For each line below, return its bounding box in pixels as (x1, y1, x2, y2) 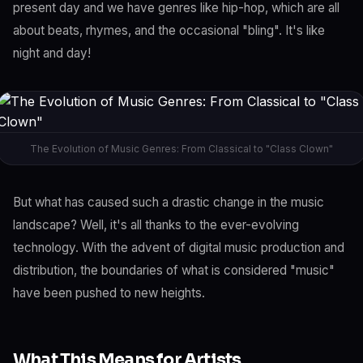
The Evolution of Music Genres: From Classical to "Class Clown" (30, 143, 333, 155)
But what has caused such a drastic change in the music (13, 194, 324, 210)
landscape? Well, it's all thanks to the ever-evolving (13, 217, 299, 233)
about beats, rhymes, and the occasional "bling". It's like (13, 23, 325, 38)
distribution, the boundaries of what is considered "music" (13, 263, 335, 278)
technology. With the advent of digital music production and (13, 240, 344, 255)
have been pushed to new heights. (13, 285, 205, 301)
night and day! (13, 45, 91, 61)
